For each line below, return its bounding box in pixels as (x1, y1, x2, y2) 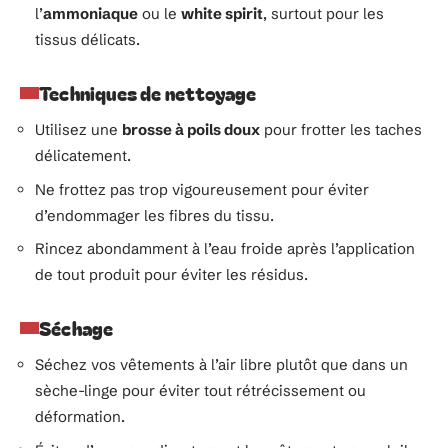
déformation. (35, 407, 125, 426)
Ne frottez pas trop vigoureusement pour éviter (35, 179, 369, 199)
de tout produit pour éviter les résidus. (35, 265, 308, 284)
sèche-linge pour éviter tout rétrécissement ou (35, 381, 366, 400)
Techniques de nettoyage (39, 79, 257, 106)
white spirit (181, 4, 263, 23)
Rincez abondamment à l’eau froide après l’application (35, 239, 415, 258)
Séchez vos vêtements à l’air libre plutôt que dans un (35, 355, 408, 374)
